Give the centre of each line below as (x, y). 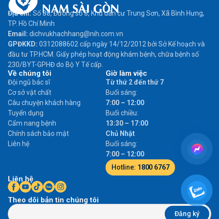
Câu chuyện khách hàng (44, 103)
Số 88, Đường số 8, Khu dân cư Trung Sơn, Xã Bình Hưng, (119, 13)
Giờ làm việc (126, 74)
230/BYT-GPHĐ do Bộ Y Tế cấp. (55, 65)
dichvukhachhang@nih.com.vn (76, 34)
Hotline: (124, 167)
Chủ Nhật (120, 134)
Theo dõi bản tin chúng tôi (53, 200)
